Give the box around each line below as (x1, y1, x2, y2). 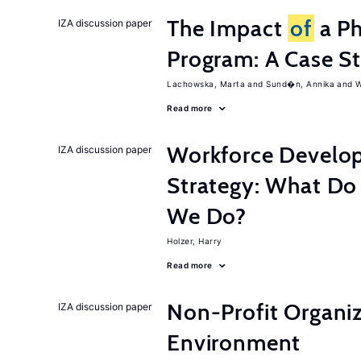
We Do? (167, 202, 247, 230)
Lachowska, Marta (167, 79, 245, 89)
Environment (167, 329, 301, 356)
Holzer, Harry (167, 236, 222, 246)
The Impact (167, 15, 288, 42)
